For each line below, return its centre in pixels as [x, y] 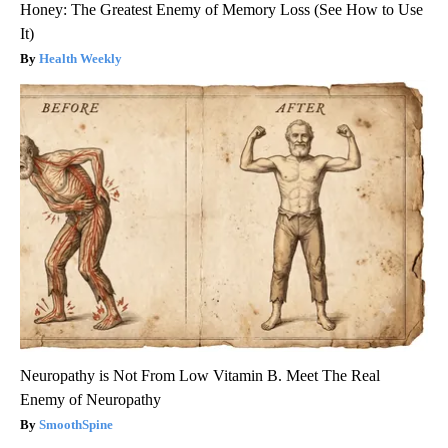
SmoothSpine [76, 425]
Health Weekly [80, 59]
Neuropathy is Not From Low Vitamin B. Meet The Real [200, 376]
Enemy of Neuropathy [90, 400]
